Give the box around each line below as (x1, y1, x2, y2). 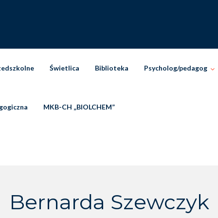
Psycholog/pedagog (144, 64, 207, 72)
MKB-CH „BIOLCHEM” (43, 103, 115, 111)
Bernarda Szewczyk (9, 189, 209, 215)
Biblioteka (95, 64, 128, 72)
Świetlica (50, 64, 79, 72)
